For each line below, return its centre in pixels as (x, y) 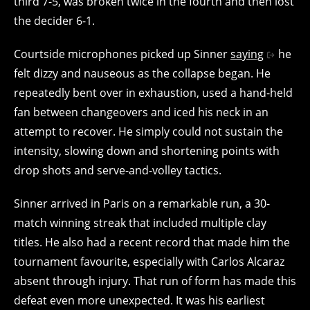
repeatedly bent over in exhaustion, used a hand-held (153, 92)
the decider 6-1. (54, 20)
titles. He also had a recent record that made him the (152, 242)
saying (247, 54)
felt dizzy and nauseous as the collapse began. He (142, 73)
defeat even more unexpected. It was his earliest (139, 300)
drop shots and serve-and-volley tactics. (118, 170)
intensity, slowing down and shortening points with (147, 151)
